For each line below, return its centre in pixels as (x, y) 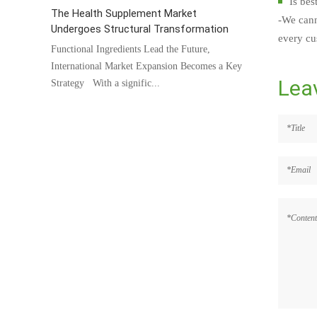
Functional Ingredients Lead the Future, (131, 49)
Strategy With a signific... (105, 83)
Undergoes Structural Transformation (140, 29)
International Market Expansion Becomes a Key (146, 66)
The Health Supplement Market (124, 13)
